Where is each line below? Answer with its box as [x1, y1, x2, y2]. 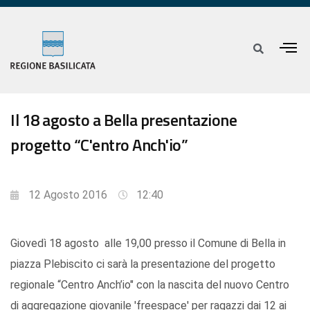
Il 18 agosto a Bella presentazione [10, 107, 237, 133]
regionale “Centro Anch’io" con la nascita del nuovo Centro [10, 278, 289, 292]
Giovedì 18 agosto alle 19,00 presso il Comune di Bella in [10, 237, 286, 250]
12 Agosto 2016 [28, 188, 107, 202]
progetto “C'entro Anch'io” [10, 132, 188, 158]
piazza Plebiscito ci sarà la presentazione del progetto [10, 257, 275, 271]
